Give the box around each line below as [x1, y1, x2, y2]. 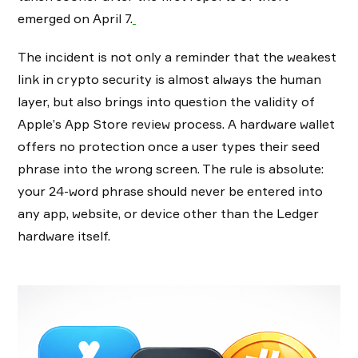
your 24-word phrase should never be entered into [18, 183, 323, 200]
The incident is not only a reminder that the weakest [18, 49, 336, 66]
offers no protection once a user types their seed [18, 138, 320, 155]
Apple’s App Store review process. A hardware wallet [18, 116, 335, 133]
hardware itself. [18, 228, 113, 245]
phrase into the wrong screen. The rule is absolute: [18, 161, 324, 177]
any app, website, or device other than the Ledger [18, 205, 319, 222]
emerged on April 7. [18, 10, 133, 27]
